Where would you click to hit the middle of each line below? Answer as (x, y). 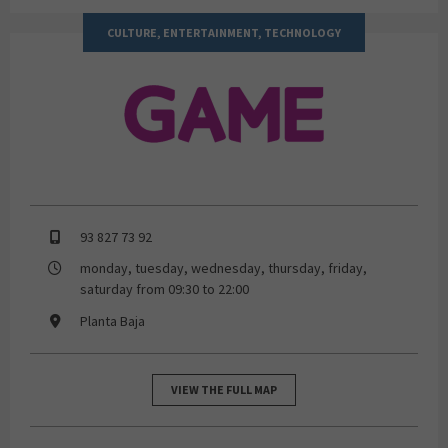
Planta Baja (112, 320)
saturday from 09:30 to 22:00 (164, 289)
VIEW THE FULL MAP (224, 389)
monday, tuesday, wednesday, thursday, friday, (223, 268)
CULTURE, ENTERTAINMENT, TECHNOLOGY (224, 32)
